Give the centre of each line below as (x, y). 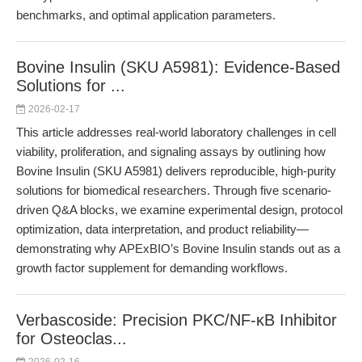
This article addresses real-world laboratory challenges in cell (176, 132)
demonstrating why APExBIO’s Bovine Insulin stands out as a (178, 248)
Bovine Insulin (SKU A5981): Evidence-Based (178, 67)
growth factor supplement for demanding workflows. (152, 268)
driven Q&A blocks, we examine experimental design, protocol (179, 210)
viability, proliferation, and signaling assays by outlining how (171, 152)
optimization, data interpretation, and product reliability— (162, 229)
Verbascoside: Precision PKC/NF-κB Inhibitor (177, 320)
